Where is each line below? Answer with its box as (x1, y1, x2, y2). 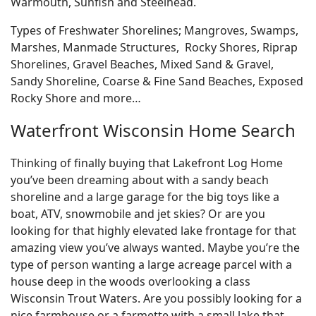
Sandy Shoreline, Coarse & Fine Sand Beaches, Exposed (11, 73, 303, 89)
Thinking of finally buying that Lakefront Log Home (11, 155, 283, 171)
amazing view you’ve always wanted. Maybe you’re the (11, 240, 300, 255)
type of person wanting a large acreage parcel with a (11, 257, 292, 272)
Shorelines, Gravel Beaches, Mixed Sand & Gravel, (11, 56, 274, 72)
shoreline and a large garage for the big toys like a (11, 189, 279, 205)
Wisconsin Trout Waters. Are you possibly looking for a (11, 291, 302, 306)
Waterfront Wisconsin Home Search (11, 119, 296, 142)
